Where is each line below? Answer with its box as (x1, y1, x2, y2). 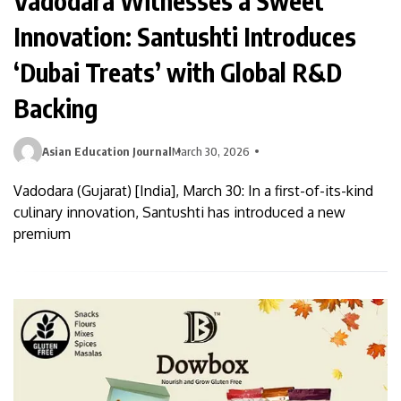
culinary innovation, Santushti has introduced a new (13, 202, 346, 221)
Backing (13, 91, 98, 124)
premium (13, 224, 71, 243)
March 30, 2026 (172, 143, 250, 158)
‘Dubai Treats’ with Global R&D (13, 55, 342, 88)
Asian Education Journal (42, 143, 172, 158)
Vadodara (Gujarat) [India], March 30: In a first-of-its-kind (13, 181, 373, 200)
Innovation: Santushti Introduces (13, 20, 356, 52)
